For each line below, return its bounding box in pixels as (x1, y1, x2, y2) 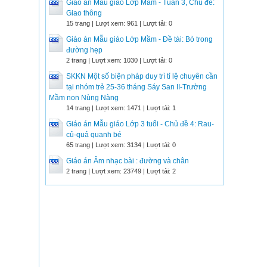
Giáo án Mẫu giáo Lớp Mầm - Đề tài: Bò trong (66, 35, 213, 44)
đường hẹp (66, 46, 103, 54)
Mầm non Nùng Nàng (49, 94, 119, 102)
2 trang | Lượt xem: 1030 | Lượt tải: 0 (66, 57, 172, 64)
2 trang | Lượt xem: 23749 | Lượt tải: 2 (66, 167, 176, 175)
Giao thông (66, 9, 102, 17)
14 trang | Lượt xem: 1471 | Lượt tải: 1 (66, 104, 176, 111)
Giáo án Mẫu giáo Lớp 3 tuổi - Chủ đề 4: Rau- (66, 120, 214, 128)
